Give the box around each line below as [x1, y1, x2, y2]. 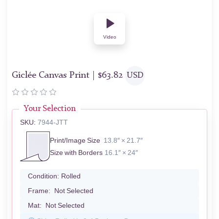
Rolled [61, 172, 81, 181]
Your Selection [24, 105, 76, 113]
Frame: [28, 187, 50, 196]
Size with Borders [50, 148, 103, 157]
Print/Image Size [50, 136, 100, 145]
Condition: [28, 172, 59, 181]
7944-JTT [38, 118, 68, 127]
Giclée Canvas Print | [12, 71, 98, 81]
